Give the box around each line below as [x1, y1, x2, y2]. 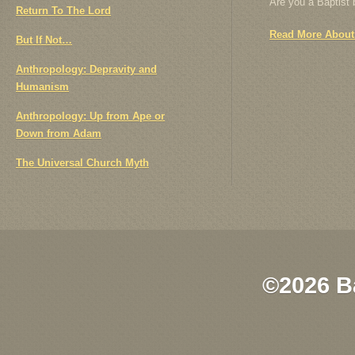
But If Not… [16, 33, 72, 46]
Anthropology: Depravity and [16, 63, 157, 75]
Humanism [16, 80, 69, 93]
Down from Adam [16, 127, 101, 139]
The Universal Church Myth [16, 156, 149, 169]
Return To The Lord [16, 4, 111, 17]
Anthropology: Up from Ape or [16, 109, 165, 122]
